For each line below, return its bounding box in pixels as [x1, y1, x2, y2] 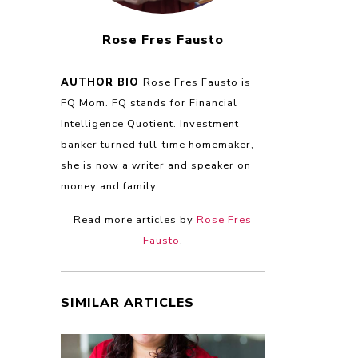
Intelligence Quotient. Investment [61, 117, 239, 131]
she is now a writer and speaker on [61, 158, 251, 173]
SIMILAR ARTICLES [61, 294, 194, 312]
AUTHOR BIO [61, 75, 143, 89]
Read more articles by [74, 213, 197, 227]
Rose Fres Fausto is [143, 75, 251, 89]
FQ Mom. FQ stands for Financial [61, 96, 237, 110]
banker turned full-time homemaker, [61, 137, 254, 152]
